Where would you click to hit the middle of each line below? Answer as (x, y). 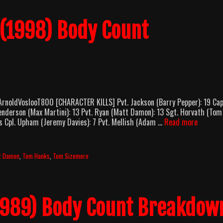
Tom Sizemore (71, 156)
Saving (207, 122)
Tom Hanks (36, 156)
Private (208, 132)
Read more (181, 122)
